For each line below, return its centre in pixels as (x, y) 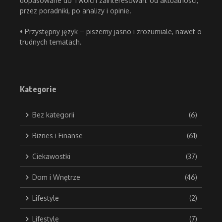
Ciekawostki (51, 157)
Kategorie (38, 89)
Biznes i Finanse (57, 136)
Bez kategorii (53, 115)
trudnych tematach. (51, 42)
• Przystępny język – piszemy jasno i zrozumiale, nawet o (111, 32)
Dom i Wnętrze (56, 177)
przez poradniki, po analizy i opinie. (76, 11)
